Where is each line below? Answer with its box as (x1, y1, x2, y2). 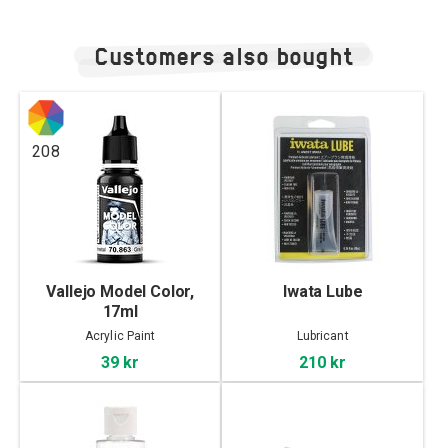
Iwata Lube (283, 282, 363, 302)
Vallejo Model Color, (46, 282, 195, 302)
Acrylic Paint (85, 329, 156, 344)
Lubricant (296, 329, 349, 344)
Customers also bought (94, 41, 354, 72)
